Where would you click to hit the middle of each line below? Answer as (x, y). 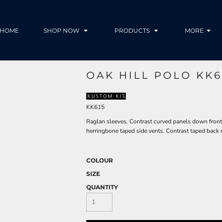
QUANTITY (102, 187)
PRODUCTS (133, 31)
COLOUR (100, 160)
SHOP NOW (62, 31)
